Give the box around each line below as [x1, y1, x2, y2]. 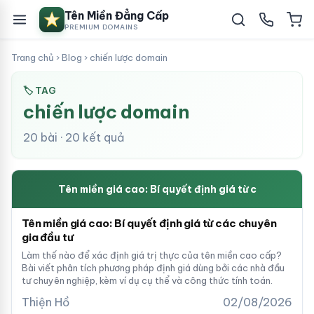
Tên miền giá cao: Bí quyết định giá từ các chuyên [22, 217, 277, 230]
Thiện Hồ [22, 295, 69, 309]
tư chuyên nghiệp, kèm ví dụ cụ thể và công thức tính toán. [22, 275, 273, 286]
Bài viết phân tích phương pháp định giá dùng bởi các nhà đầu [22, 262, 285, 273]
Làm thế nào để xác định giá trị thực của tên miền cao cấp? [22, 250, 282, 261]
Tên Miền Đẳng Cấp [64, 8, 169, 22]
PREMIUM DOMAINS [64, 22, 138, 32]
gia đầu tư [22, 231, 74, 244]
